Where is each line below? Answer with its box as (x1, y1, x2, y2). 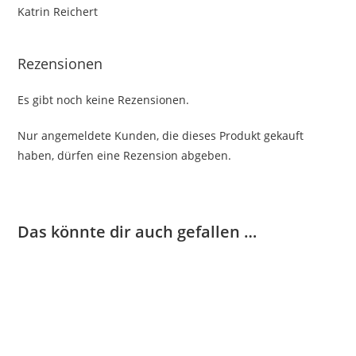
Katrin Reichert (17, 3, 99, 19)
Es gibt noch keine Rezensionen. (17, 91, 190, 107)
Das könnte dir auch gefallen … (17, 220, 257, 242)
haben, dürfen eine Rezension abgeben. (17, 147, 232, 163)
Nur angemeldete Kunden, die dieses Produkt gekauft (17, 127, 304, 143)
